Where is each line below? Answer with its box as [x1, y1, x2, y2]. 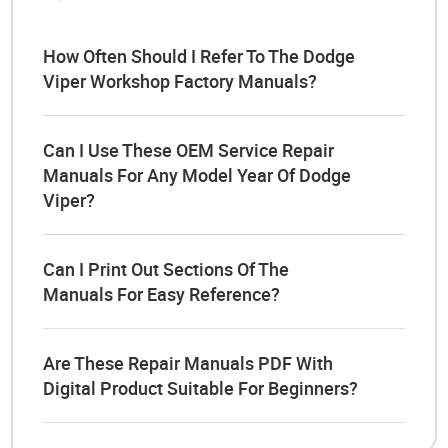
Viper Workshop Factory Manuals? [43, 68, 318, 93]
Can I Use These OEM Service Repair [43, 137, 335, 162]
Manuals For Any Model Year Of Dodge [43, 162, 352, 187]
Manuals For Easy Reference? [43, 281, 281, 306]
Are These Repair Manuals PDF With [43, 350, 334, 375]
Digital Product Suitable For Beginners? [43, 375, 359, 400]
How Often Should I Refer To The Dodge [43, 43, 356, 68]
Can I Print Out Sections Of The [43, 256, 290, 281]
